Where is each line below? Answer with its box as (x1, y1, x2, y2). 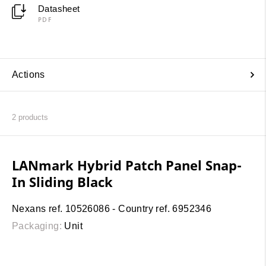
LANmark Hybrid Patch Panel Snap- (12, 156, 242, 175)
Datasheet (37, 3, 80, 14)
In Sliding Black (12, 173, 113, 191)
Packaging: (12, 221, 62, 232)
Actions (12, 69, 45, 80)
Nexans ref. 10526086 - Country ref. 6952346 (12, 204, 212, 214)
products (16, 113, 48, 122)
